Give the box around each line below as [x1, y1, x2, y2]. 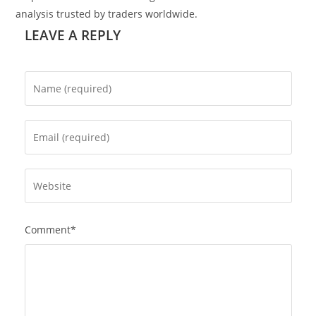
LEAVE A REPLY [24, 25, 121, 44]
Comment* [24, 222, 76, 236]
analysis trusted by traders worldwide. [16, 6, 198, 20]
